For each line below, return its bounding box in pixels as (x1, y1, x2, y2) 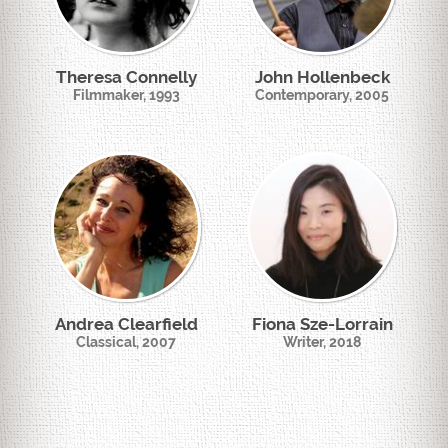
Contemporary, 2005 (255, 87, 389, 103)
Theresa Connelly (55, 67, 197, 87)
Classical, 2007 (76, 334, 176, 350)
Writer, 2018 (283, 334, 361, 350)
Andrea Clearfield (54, 314, 198, 334)
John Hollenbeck (254, 67, 390, 87)
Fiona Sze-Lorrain (251, 314, 393, 334)
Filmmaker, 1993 (72, 87, 180, 103)
